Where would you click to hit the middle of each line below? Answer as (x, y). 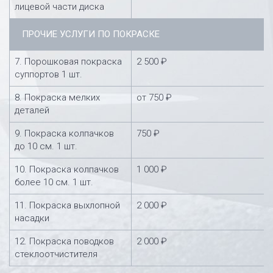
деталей (32, 110)
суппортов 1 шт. (48, 74)
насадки (32, 218)
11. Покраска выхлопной (67, 205)
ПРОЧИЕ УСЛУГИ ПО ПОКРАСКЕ (91, 34)
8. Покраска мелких (57, 97)
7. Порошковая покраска (68, 61)
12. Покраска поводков (64, 241)
